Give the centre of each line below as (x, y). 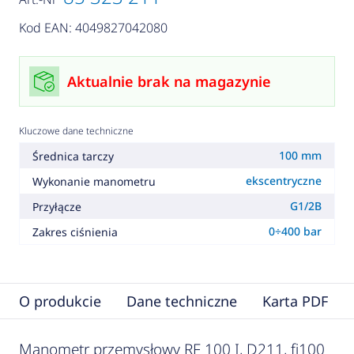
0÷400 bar (296, 232)
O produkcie (60, 301)
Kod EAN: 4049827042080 (93, 28)
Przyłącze (56, 206)
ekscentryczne (284, 181)
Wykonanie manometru (94, 181)
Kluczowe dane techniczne (76, 131)
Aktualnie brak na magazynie (169, 82)
